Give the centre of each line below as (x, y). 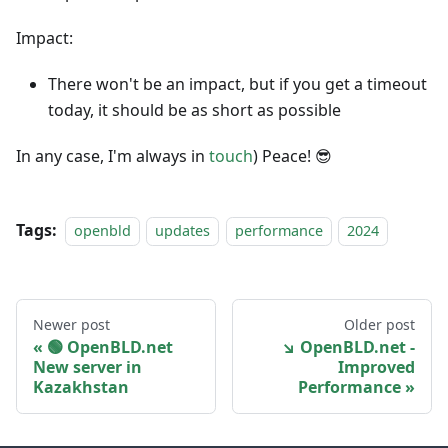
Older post (379, 325)
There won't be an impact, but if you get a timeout (237, 84)
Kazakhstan (81, 387)
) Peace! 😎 (292, 156)
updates (183, 231)
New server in (87, 367)
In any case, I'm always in (112, 156)
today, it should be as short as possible (194, 110)
